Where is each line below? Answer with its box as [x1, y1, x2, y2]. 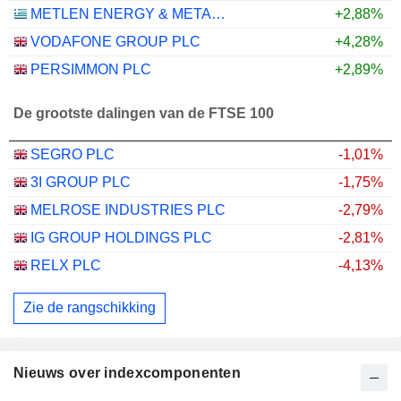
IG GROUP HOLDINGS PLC [30, 229, 212, 245]
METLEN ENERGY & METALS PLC [211, 5, 226, 21]
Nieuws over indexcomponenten [13, 364, 241, 380]
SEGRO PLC [30, 146, 115, 162]
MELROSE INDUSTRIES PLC [30, 201, 226, 218]
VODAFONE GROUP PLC [30, 33, 200, 49]
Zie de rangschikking [23, 300, 156, 316]
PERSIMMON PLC [30, 61, 151, 77]
